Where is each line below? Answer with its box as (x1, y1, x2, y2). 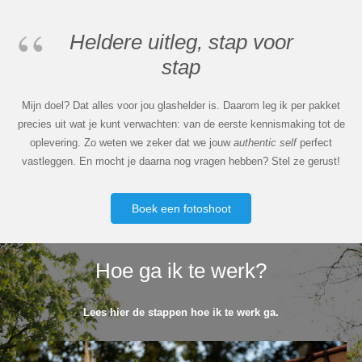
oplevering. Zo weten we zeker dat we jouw (30, 136, 234, 149)
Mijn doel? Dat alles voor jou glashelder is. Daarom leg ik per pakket (22, 99, 340, 112)
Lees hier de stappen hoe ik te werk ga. (83, 306, 279, 319)
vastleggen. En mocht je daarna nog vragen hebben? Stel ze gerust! (22, 154, 340, 167)
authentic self (234, 136, 300, 149)
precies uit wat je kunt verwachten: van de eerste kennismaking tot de (17, 117, 345, 130)
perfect (300, 136, 332, 149)
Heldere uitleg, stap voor (69, 30, 293, 55)
